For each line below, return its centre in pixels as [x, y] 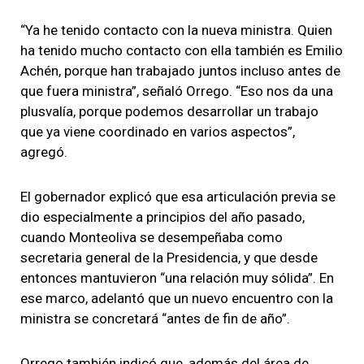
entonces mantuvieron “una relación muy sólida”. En [177, 277]
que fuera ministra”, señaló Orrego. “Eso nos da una [177, 91]
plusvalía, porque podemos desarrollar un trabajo [169, 111]
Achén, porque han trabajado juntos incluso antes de [180, 70]
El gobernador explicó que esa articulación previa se [178, 196]
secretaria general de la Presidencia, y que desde [169, 257]
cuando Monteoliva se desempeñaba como [152, 237]
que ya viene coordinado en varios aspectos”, [158, 131]
